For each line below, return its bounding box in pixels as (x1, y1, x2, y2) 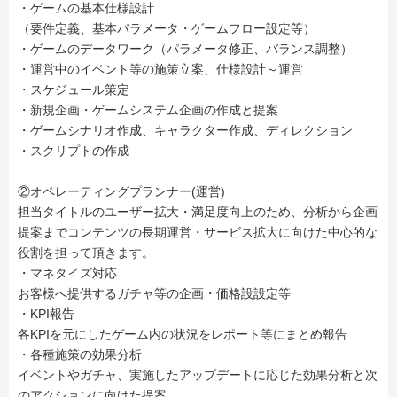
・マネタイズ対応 (18, 266, 117, 281)
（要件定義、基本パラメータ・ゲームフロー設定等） (18, 21, 315, 36)
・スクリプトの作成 (18, 144, 129, 159)
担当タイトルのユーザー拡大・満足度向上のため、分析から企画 (18, 205, 378, 220)
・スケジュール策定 (18, 82, 129, 97)
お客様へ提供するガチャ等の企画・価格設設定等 (18, 286, 291, 301)
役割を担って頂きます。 (18, 245, 154, 261)
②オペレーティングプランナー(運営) (18, 184, 225, 199)
